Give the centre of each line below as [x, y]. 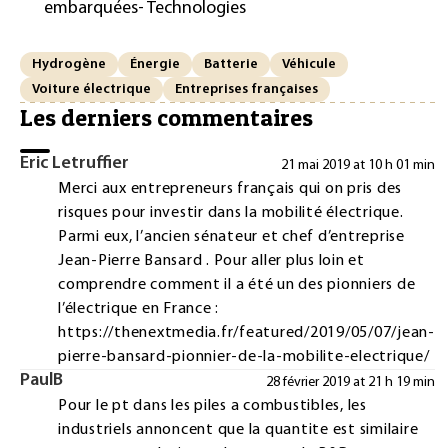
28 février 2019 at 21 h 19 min [350, 383]
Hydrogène [69, 64]
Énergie [155, 64]
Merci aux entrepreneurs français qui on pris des [230, 189]
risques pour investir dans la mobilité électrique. [231, 213]
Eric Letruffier [74, 164]
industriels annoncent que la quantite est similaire [238, 430]
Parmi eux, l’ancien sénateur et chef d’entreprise [231, 237]
